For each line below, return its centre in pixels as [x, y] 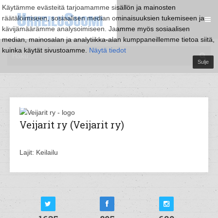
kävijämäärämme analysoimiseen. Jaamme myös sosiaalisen [96, 29]
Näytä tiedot [108, 50]
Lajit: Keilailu [39, 152]
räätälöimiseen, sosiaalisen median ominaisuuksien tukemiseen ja [103, 18]
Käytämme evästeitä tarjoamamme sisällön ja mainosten [89, 7]
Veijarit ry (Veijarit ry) [72, 125]
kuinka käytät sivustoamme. [45, 50]
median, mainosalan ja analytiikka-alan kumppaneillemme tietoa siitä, [108, 39]
